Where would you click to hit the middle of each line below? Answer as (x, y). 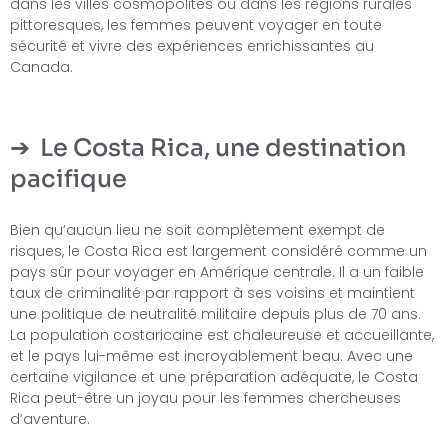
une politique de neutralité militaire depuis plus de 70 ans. (215, 314)
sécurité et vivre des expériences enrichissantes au (192, 45)
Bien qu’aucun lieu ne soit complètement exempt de (197, 230)
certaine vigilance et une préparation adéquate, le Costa (214, 377)
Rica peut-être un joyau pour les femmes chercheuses (205, 398)
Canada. (41, 66)
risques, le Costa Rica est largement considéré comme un (218, 251)
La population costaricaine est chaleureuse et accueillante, (222, 335)
